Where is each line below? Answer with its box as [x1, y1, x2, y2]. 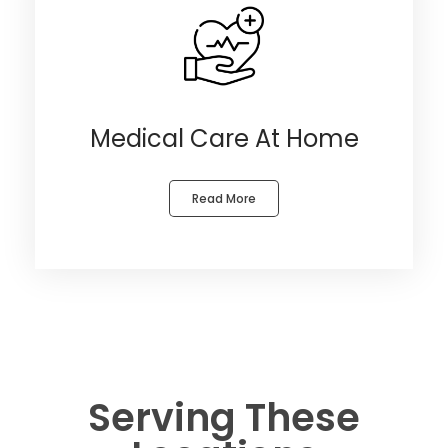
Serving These [88, 390, 360, 444]
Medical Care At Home [89, 121, 359, 155]
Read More [192, 189, 256, 207]
